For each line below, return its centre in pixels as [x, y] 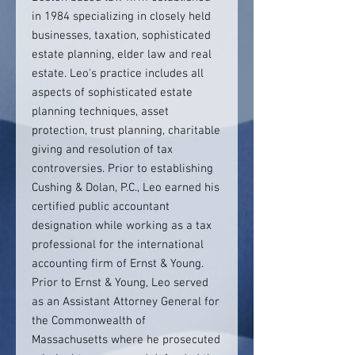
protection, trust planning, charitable [126, 131]
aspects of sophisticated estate [112, 93]
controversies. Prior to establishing [122, 169]
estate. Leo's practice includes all [118, 74]
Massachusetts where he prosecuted [126, 340]
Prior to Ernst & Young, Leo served [120, 283]
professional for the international [118, 245]
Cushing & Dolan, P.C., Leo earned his [126, 188]
